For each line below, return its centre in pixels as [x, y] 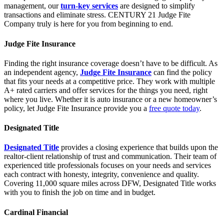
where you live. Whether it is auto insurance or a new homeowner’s [110, 99]
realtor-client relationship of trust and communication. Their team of [110, 156]
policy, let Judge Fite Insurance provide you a [76, 108]
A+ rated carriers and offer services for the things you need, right [106, 90]
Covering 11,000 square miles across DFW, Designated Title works [110, 183]
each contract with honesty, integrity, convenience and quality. [101, 174]
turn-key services [89, 6]
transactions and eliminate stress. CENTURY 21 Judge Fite [97, 15]
